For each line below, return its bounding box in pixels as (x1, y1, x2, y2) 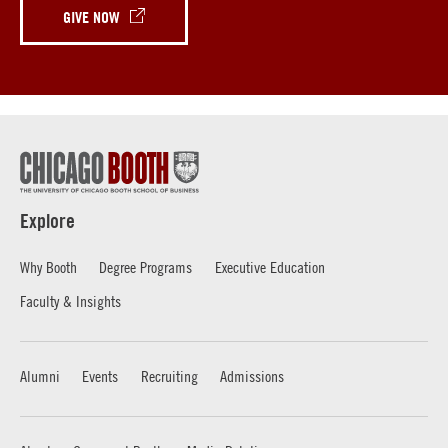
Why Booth (20, 258, 77, 277)
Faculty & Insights (20, 292, 121, 311)
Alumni (20, 367, 60, 386)
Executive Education (214, 258, 325, 277)
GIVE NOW (63, 7, 120, 27)
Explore (20, 209, 75, 234)
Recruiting (140, 367, 198, 386)
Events (82, 367, 119, 386)
